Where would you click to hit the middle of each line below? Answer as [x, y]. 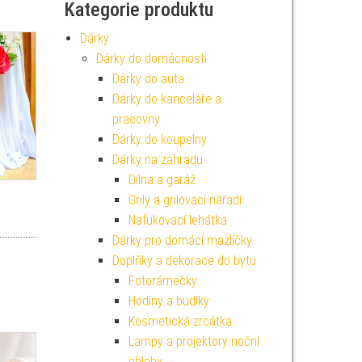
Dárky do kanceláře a [166, 99]
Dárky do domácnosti [151, 59]
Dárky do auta [148, 79]
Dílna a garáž [162, 180]
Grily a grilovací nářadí [185, 200]
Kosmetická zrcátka [180, 321]
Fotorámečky [162, 281]
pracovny [136, 119]
